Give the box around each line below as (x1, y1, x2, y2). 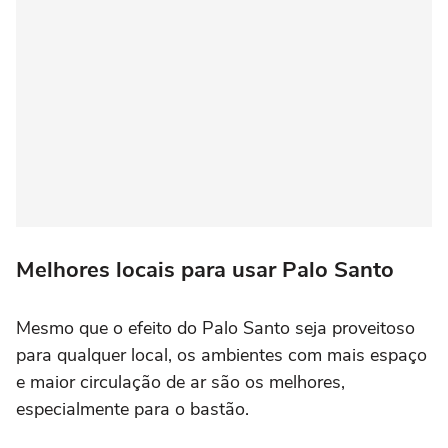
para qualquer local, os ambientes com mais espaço (16, 343, 427, 368)
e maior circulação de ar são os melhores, (16, 370, 345, 395)
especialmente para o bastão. (16, 397, 249, 422)
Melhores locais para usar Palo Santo (16, 255, 394, 286)
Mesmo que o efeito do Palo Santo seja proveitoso (16, 316, 415, 341)
